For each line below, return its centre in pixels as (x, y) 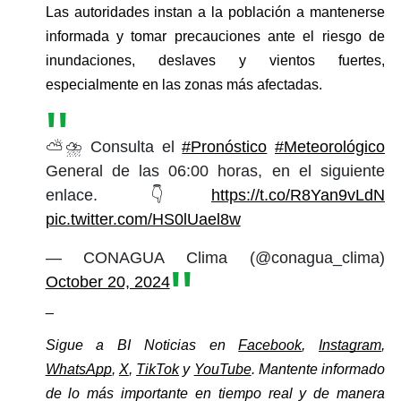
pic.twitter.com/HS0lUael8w (143, 219)
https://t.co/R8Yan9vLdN (298, 195)
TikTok (158, 369)
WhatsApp (78, 369)
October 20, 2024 (107, 282)
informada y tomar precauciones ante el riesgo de (215, 36)
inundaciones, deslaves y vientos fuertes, (215, 60)
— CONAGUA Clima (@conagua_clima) (215, 257)
